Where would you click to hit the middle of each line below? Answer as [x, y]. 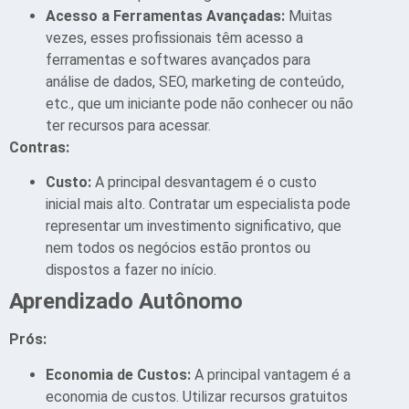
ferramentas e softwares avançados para [178, 59]
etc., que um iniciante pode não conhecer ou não [199, 103]
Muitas [310, 16]
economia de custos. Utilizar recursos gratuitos [197, 396]
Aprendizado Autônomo [126, 302]
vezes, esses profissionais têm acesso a [174, 37]
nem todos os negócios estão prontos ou [178, 248]
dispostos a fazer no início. [131, 270]
